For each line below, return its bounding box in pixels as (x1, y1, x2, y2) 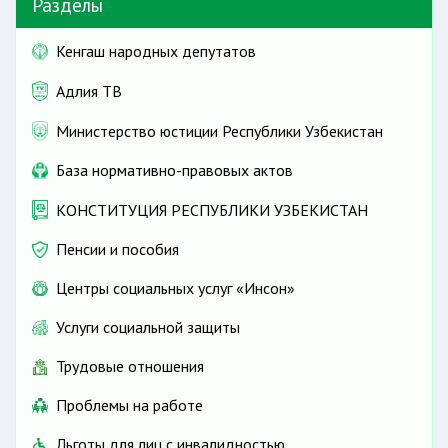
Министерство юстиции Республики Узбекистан (56, 120, 383, 141)
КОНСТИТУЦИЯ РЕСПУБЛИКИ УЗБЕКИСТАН (56, 199, 368, 220)
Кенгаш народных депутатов (56, 41, 256, 61)
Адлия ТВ (56, 80, 122, 101)
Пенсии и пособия (56, 239, 179, 260)
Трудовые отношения (56, 356, 204, 377)
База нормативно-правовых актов (56, 159, 293, 180)
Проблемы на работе (56, 395, 203, 416)
